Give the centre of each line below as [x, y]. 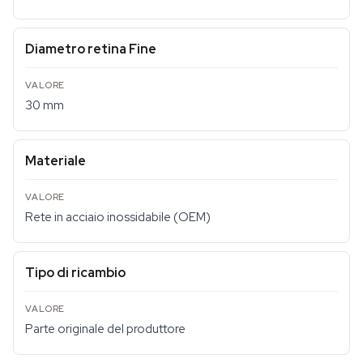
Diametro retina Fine [91, 49]
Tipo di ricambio [75, 273]
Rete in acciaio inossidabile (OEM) [118, 217]
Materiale [56, 161]
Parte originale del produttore [105, 329]
